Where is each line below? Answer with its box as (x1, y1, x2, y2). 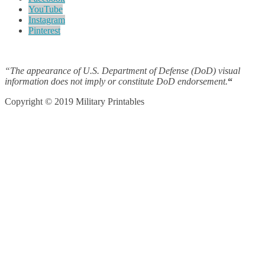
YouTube (28, 4, 63, 15)
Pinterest (28, 25, 60, 36)
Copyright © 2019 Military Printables (5, 96, 144, 107)
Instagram (28, 15, 65, 25)
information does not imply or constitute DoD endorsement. (5, 76, 228, 87)
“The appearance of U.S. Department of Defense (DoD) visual (5, 66, 240, 76)
